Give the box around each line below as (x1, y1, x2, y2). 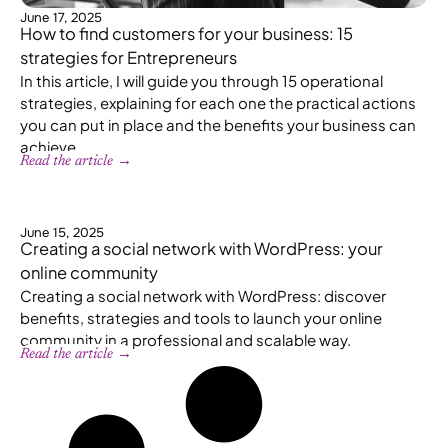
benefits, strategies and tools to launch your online (20, 307, 382, 327)
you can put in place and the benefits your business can (20, 114, 416, 134)
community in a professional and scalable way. (20, 329, 351, 349)
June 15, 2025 (20, 223, 104, 241)
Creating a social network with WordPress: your (20, 237, 383, 259)
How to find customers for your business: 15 (20, 22, 353, 44)
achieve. (20, 136, 80, 156)
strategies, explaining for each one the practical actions (20, 92, 416, 112)
